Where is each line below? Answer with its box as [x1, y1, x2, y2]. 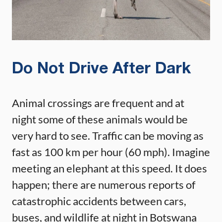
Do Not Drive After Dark [12, 61, 191, 76]
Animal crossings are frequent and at [12, 96, 184, 110]
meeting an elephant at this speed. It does [12, 161, 207, 175]
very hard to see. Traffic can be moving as [12, 128, 204, 142]
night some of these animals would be [12, 112, 188, 126]
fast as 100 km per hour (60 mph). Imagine [12, 145, 210, 159]
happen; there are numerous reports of [12, 177, 195, 191]
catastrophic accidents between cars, [12, 194, 186, 208]
